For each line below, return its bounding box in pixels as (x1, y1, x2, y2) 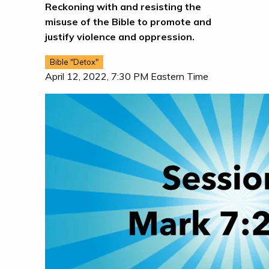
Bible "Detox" (49, 57, 98, 67)
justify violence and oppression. (44, 31, 195, 43)
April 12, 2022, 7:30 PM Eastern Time (44, 70, 208, 82)
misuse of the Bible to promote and (44, 16, 211, 28)
